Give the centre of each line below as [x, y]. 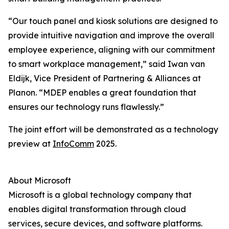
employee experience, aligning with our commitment [112, 50]
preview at [30, 144]
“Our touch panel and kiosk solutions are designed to [113, 21]
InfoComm [73, 144]
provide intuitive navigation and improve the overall [111, 36]
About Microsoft [40, 181]
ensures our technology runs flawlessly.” [86, 107]
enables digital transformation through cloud [97, 209]
